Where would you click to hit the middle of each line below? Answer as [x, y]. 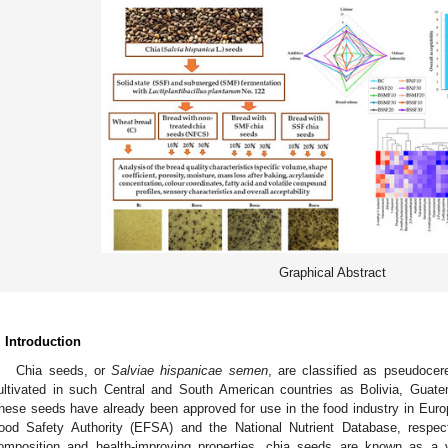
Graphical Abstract [332, 272]
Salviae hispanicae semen [189, 370]
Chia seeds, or [64, 370]
